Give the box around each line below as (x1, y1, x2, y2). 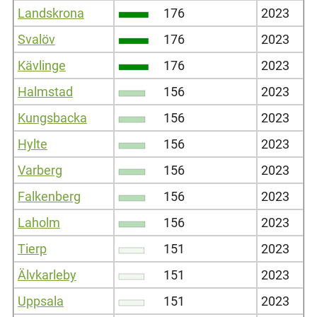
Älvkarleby (17, 267, 76, 282)
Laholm (17, 214, 60, 230)
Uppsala (17, 293, 64, 309)
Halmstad (17, 83, 73, 99)
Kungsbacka (17, 110, 87, 125)
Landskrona (17, 5, 84, 21)
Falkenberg (17, 188, 81, 204)
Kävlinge (17, 57, 66, 73)
